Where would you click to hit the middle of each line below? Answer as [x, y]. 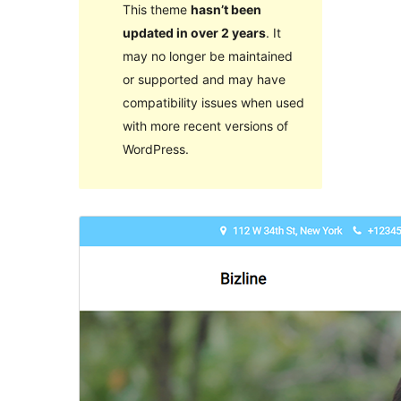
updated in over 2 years [194, 32]
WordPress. [155, 149]
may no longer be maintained [207, 55]
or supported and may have [204, 79]
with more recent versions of [205, 125]
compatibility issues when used [213, 102]
